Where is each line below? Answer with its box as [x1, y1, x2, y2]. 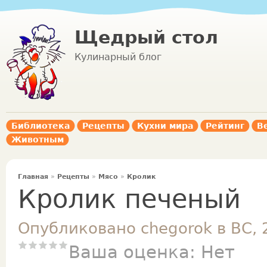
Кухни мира [137, 121, 193, 131]
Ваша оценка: [69, 242, 201, 262]
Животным [11, 135, 64, 144]
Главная [18, 173, 48, 181]
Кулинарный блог [74, 51, 162, 63]
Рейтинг [206, 121, 244, 131]
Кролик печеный [18, 184, 241, 214]
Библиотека [11, 121, 70, 131]
